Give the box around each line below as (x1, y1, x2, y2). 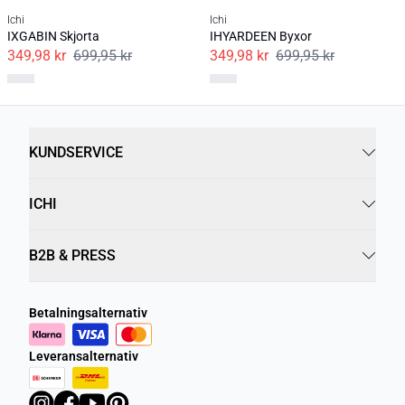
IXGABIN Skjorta (7, 29, 99, 43)
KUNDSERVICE (29, 144, 123, 161)
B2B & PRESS (29, 247, 116, 264)
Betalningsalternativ (29, 306, 147, 320)
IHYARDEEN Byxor (210, 29, 312, 43)
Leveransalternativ (29, 349, 138, 363)
